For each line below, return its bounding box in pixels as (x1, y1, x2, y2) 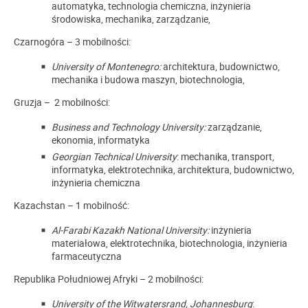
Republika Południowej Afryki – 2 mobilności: (14, 272, 203, 285)
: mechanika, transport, (177, 149, 274, 163)
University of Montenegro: (52, 59, 161, 73)
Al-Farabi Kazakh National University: (52, 223, 209, 236)
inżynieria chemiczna (52, 175, 140, 189)
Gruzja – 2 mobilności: (14, 95, 110, 109)
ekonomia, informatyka (52, 133, 150, 146)
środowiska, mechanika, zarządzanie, (52, 12, 210, 25)
